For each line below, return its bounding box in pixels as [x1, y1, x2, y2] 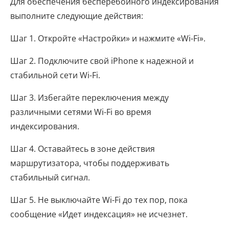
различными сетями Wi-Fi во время [10, 106, 151, 118]
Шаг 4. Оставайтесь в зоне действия [10, 143, 155, 154]
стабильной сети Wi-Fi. [10, 70, 100, 81]
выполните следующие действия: [10, 10, 143, 21]
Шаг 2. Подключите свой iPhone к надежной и [10, 55, 194, 66]
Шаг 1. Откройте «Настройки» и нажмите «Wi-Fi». [10, 33, 205, 44]
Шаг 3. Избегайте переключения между [10, 92, 169, 103]
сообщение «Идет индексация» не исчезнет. [10, 209, 188, 220]
